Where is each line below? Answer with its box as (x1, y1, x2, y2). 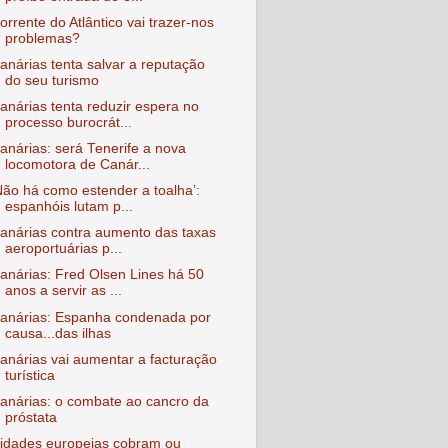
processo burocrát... (4, 114, 132, 130)
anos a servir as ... (4, 283, 122, 299)
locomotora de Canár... (4, 157, 150, 172)
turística (4, 367, 55, 383)
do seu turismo (4, 72, 99, 88)
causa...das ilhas (4, 325, 111, 341)
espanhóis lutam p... (4, 199, 133, 215)
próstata (4, 409, 57, 425)
